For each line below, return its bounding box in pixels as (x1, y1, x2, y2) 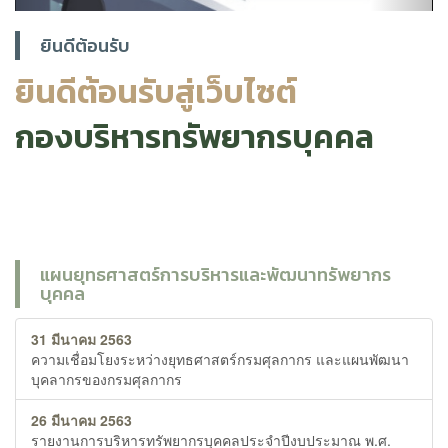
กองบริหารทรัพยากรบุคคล (15, 113, 374, 162)
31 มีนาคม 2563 (31, 329, 132, 350)
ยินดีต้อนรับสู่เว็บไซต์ (15, 68, 297, 117)
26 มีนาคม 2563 (31, 410, 132, 431)
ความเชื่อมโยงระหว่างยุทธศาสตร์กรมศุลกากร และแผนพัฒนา (31, 349, 409, 370)
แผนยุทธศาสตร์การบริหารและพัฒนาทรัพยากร (40, 261, 391, 289)
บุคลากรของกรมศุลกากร (31, 369, 182, 390)
